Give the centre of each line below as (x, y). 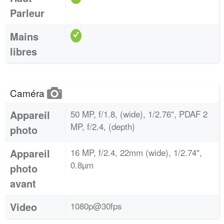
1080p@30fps (96, 206)
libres (23, 51)
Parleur (27, 13)
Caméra (28, 93)
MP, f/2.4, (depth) (103, 126)
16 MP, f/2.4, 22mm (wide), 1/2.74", (136, 152)
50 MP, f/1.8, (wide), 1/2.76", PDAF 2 (139, 114)
